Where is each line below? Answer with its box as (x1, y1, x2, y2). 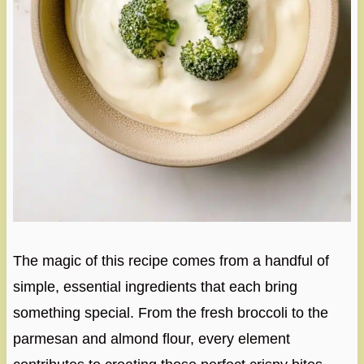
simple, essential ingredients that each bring (12, 278, 297, 295)
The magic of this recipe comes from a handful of (12, 252, 329, 269)
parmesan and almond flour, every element (12, 330, 290, 347)
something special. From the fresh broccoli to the (12, 304, 328, 321)
